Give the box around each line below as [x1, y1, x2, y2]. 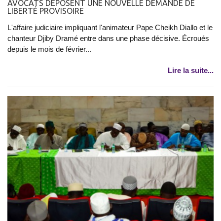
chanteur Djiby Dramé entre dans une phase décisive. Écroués [7, 34, 209, 43]
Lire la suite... [168, 66, 214, 75]
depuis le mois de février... [7, 45, 91, 54]
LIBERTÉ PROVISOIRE [7, 6, 84, 16]
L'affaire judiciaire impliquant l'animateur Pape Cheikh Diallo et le [7, 23, 213, 32]
